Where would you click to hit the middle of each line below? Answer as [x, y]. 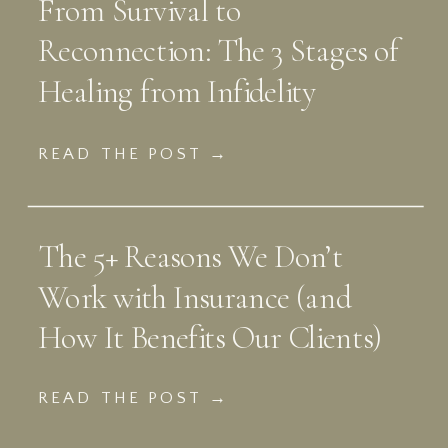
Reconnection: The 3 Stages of [218, 52]
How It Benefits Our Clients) [209, 339]
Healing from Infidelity [177, 92]
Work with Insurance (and [194, 298]
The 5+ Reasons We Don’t [190, 257]
